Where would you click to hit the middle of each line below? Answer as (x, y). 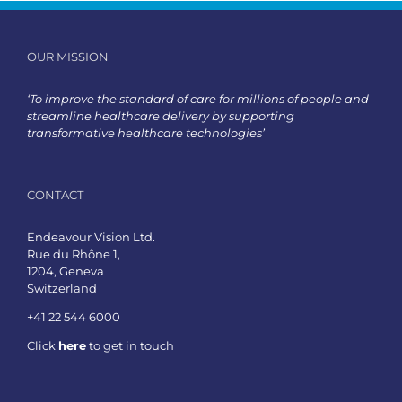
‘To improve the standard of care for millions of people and (198, 98)
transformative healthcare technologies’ (146, 132)
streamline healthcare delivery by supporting (161, 115)
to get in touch (130, 345)
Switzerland (62, 288)
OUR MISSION (68, 56)
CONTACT (55, 194)
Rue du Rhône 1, (74, 253)
